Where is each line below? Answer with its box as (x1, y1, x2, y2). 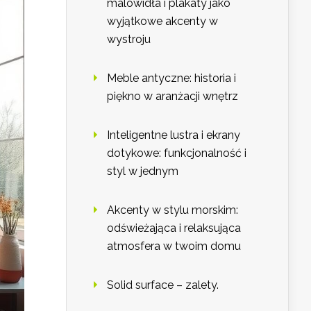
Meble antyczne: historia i (107, 72, 236, 85)
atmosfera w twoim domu (107, 239, 241, 253)
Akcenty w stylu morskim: (107, 203, 238, 217)
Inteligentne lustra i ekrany (107, 128, 240, 142)
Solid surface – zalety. (107, 278, 219, 292)
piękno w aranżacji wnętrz (107, 90, 238, 103)
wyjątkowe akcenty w (107, 15, 218, 28)
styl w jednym (107, 165, 178, 178)
